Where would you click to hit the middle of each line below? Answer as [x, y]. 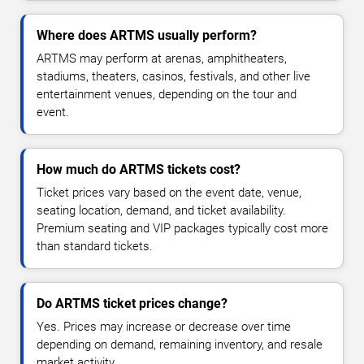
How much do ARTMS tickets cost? [139, 170]
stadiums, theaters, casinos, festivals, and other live [173, 77]
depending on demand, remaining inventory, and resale [180, 345]
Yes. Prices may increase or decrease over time [164, 327]
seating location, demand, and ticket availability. [161, 211]
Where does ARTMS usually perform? [147, 36]
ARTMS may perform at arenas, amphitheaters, [162, 59]
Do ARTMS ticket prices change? [132, 304]
